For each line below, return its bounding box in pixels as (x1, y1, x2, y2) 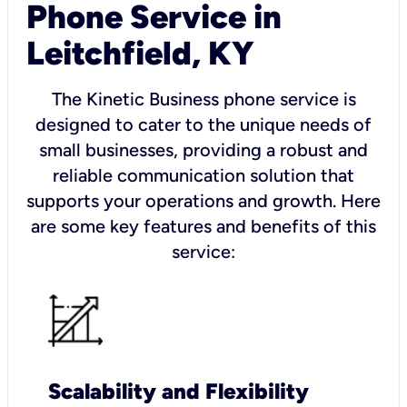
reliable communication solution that (53, 164, 354, 186)
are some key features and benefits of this (31, 214, 376, 237)
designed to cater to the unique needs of (35, 113, 372, 135)
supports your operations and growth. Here (26, 189, 381, 212)
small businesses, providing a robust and (39, 138, 368, 161)
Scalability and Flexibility (48, 377, 309, 404)
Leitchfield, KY (26, 33, 254, 73)
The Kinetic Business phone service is (51, 87, 356, 110)
